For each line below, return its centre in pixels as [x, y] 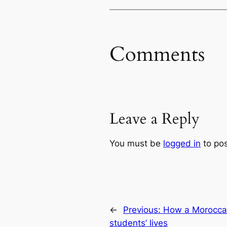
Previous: [143, 210]
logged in [182, 144]
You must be [136, 144]
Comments [157, 54]
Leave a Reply [155, 119]
